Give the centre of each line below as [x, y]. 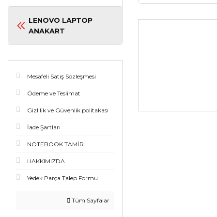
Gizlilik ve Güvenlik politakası [68, 110]
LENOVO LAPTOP [61, 20]
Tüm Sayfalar [90, 200]
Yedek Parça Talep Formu [62, 178]
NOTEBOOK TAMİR [55, 144]
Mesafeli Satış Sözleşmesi [62, 76]
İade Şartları [44, 127]
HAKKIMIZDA [46, 161]
